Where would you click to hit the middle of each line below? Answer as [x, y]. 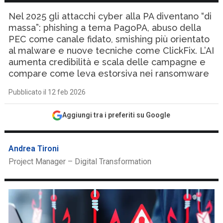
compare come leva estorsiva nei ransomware [109, 73]
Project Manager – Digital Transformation [80, 162]
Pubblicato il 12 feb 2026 [47, 92]
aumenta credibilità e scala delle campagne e [107, 62]
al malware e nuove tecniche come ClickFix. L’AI [111, 51]
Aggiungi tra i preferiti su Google [116, 115]
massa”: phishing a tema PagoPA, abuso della [105, 28]
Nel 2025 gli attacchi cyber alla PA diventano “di [110, 16]
